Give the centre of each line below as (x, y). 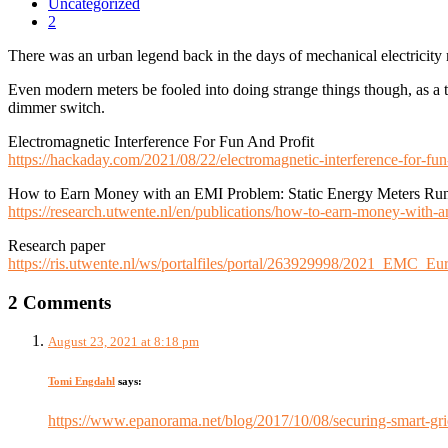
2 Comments (59, 302)
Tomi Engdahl (81, 381)
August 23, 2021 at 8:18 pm (123, 342)
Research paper (56, 245)
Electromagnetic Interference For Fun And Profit (161, 141)
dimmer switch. (56, 107)
